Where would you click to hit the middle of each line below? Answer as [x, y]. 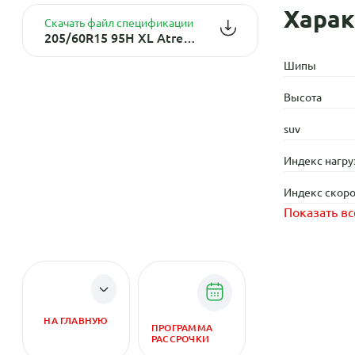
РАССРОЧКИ [180, 339]
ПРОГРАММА [182, 328]
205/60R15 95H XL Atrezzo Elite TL [189, 37]
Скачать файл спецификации [119, 22]
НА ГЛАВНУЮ [76, 321]
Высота [303, 97]
